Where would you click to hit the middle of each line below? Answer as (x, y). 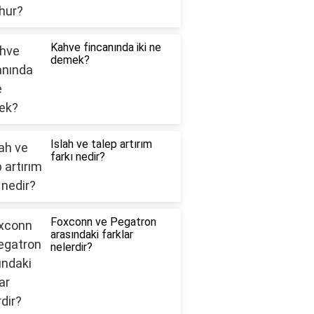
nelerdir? (71, 247)
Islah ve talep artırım (101, 144)
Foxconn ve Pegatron (103, 222)
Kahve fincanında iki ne (105, 48)
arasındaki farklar (91, 235)
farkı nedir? (77, 157)
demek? (70, 60)
